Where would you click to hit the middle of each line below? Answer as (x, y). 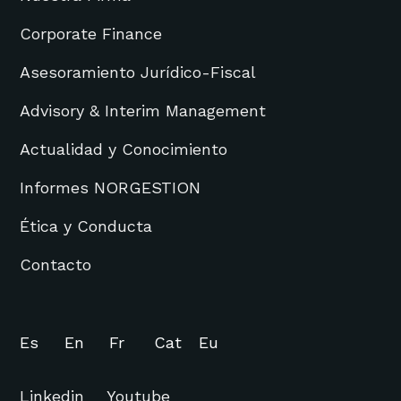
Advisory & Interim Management (143, 110)
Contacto (56, 264)
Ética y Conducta (86, 226)
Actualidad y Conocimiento (124, 149)
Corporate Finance (91, 33)
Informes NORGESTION (111, 187)
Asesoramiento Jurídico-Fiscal (138, 72)
